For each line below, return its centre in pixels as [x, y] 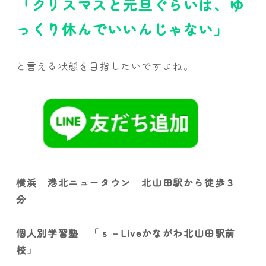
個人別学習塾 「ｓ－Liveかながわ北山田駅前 [126, 232]
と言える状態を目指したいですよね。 [105, 66]
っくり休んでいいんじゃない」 [123, 28]
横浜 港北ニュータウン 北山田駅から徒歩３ [126, 182]
